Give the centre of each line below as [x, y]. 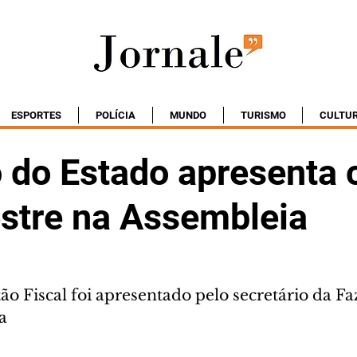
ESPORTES [36, 115]
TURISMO [263, 115]
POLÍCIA [116, 115]
